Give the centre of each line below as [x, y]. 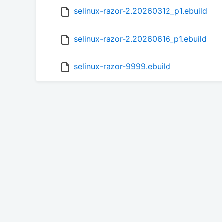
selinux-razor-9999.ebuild [122, 67]
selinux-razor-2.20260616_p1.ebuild [140, 39]
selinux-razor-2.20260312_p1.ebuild [140, 11]
